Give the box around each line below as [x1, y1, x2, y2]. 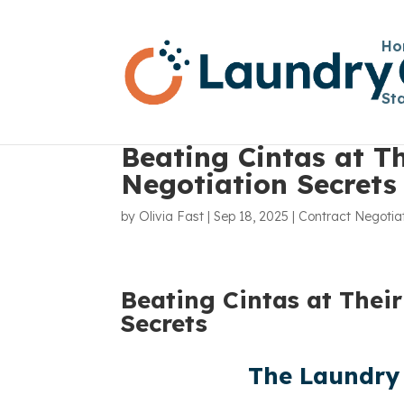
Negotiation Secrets [121, 167, 398, 201]
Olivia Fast [139, 208, 205, 225]
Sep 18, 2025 [214, 208, 289, 225]
